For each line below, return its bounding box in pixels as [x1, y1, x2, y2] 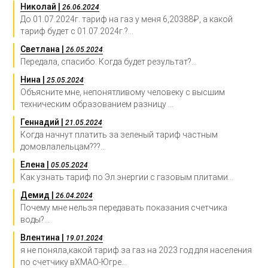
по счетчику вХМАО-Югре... [20, 257, 127, 267]
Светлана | [20, 44, 66, 54]
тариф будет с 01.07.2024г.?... [20, 26, 134, 36]
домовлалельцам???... [20, 141, 106, 151]
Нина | [20, 74, 47, 84]
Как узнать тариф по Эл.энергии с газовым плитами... [20, 172, 234, 182]
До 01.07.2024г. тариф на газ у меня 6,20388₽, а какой [20, 14, 233, 24]
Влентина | [20, 232, 66, 242]
